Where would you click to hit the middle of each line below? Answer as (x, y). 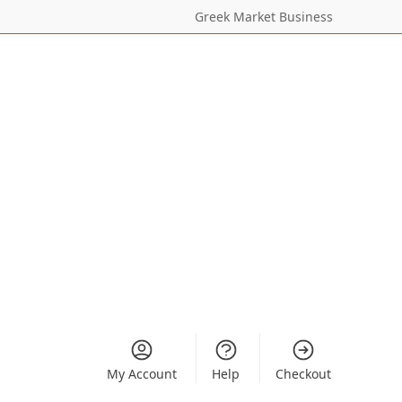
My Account (141, 374)
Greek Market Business (264, 17)
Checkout (303, 374)
